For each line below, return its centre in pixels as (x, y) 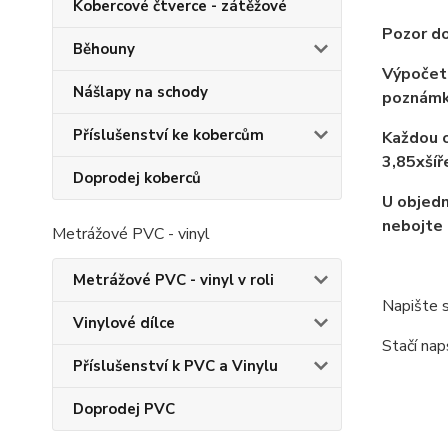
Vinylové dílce (124, 323)
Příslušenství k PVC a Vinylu (175, 366)
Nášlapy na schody (140, 92)
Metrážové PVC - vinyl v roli (173, 280)
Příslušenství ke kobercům (168, 135)
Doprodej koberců (137, 178)
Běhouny (104, 49)
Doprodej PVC (124, 409)
